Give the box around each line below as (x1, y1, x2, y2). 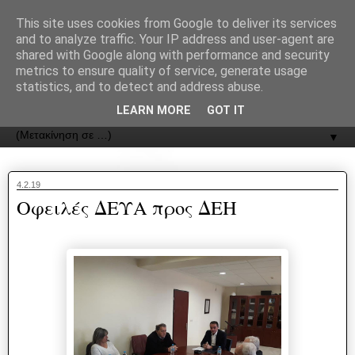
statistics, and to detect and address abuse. (16, 79, 263, 94)
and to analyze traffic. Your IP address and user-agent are (16, 32, 334, 47)
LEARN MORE (116, 104, 191, 118)
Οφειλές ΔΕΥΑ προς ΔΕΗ (17, 194, 237, 220)
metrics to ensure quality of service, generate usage (16, 63, 307, 78)
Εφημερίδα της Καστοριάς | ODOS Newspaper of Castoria (8, 91, 314, 108)
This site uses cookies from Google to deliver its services (16, 16, 337, 31)
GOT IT (207, 104, 245, 118)
